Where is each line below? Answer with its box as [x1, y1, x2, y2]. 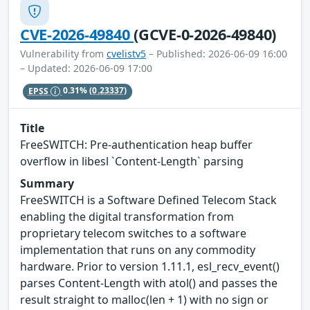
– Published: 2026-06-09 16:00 [146, 47, 287, 61]
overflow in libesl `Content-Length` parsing [20, 153, 244, 169]
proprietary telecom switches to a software [20, 225, 246, 241]
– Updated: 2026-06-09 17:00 [20, 62, 152, 75]
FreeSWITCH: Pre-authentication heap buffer [20, 136, 253, 152]
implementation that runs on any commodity [20, 241, 255, 257]
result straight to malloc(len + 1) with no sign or [20, 291, 268, 307]
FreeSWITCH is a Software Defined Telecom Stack [20, 192, 277, 208]
